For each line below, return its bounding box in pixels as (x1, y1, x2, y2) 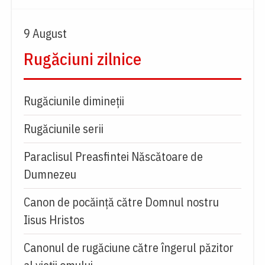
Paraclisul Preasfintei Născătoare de (24, 148, 203, 164)
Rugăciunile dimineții (24, 92, 124, 109)
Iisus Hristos (24, 211, 85, 228)
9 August (24, 25, 67, 41)
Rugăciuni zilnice (24, 47, 141, 70)
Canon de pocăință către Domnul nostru (24, 193, 219, 210)
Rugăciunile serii (24, 120, 104, 137)
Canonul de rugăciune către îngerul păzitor (24, 239, 234, 256)
